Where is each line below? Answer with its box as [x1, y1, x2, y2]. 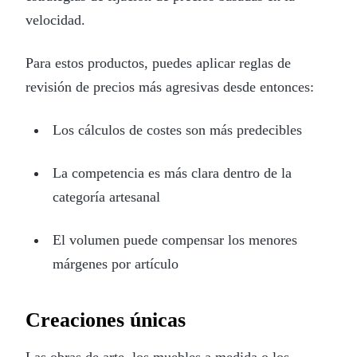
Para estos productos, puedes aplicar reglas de [25, 54, 291, 71]
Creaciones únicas [25, 308, 186, 331]
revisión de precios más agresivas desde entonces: [25, 78, 314, 95]
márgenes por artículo [52, 255, 178, 272]
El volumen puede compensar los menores [52, 231, 297, 248]
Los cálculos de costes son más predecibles [52, 121, 302, 138]
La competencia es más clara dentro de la [52, 164, 292, 181]
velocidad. [25, 11, 85, 28]
